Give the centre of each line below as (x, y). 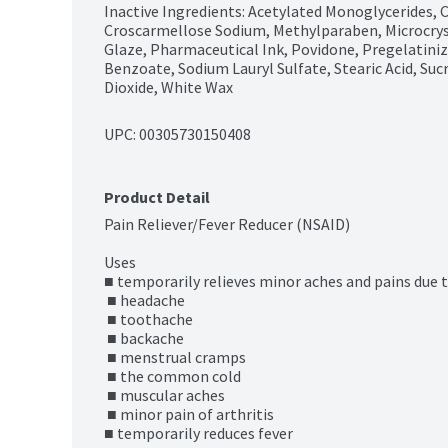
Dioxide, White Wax (168, 87)
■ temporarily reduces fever (198, 433)
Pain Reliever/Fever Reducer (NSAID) (227, 224)
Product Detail (157, 197)
